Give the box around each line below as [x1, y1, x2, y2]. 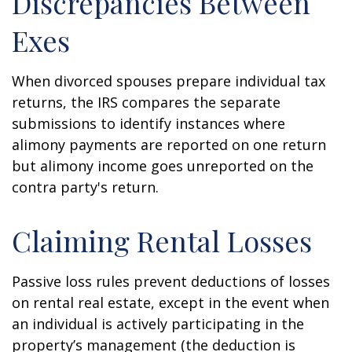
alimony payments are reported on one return [12, 135, 326, 154]
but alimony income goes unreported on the [12, 156, 313, 175]
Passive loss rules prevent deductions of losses [12, 272, 330, 291]
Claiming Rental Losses [12, 222, 312, 259]
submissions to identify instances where [12, 114, 285, 133]
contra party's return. [12, 178, 159, 196]
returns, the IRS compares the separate [12, 93, 280, 112]
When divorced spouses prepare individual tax [12, 71, 325, 90]
